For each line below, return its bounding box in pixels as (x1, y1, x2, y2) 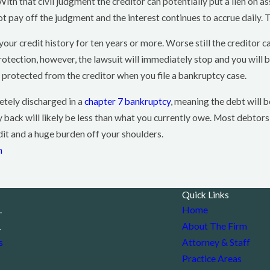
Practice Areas (181, 253, 242, 264)
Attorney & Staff (181, 236, 250, 248)
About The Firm (181, 220, 247, 231)
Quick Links (181, 189, 229, 200)
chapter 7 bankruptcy (84, 95, 171, 107)
